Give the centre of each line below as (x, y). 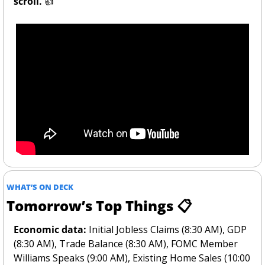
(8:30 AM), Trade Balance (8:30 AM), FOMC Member (126, 244)
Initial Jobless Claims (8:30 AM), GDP (167, 230)
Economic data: (50, 230)
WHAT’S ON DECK (40, 187)
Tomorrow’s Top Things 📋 (99, 206)
